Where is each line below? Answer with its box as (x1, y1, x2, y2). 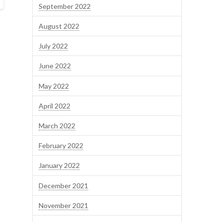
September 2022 (39, 1, 91, 10)
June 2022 (39, 61, 71, 70)
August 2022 (39, 22, 80, 31)
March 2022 (39, 121, 76, 130)
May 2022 (39, 81, 69, 90)
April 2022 (39, 101, 71, 110)
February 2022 (39, 141, 84, 150)
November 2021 (39, 201, 89, 210)
